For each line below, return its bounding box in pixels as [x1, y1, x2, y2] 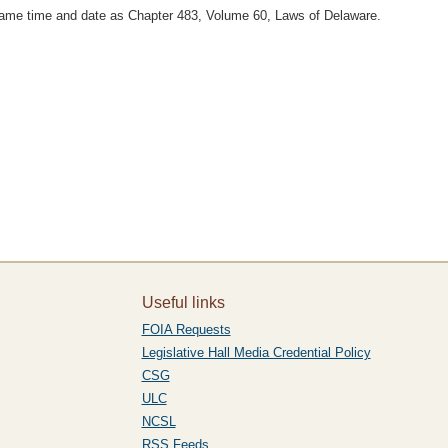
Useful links [141, 294, 225, 311]
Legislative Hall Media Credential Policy [141, 345, 371, 360]
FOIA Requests [141, 322, 231, 337]
